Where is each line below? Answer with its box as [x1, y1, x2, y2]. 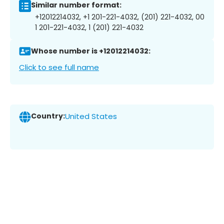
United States [65, 111, 117, 122]
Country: [31, 111, 65, 121]
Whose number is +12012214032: [31, 46, 150, 56]
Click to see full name [19, 61, 99, 72]
